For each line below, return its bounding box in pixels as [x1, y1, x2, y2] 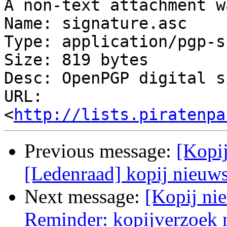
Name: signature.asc [4, 14, 187, 33]
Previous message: [24, 140, 176, 162]
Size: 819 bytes [4, 51, 148, 69]
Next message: [24, 185, 145, 208]
